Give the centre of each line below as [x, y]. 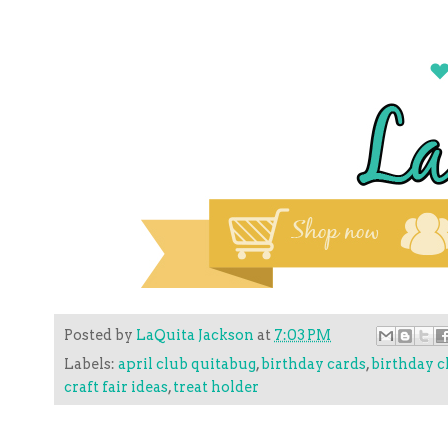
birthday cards [313, 364]
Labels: [91, 364]
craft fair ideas [116, 387]
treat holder [216, 387]
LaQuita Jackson [195, 334]
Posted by [100, 334]
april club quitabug [187, 364]
